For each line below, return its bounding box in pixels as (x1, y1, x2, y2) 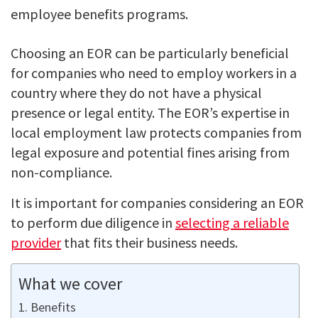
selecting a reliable (175, 213, 289, 231)
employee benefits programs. (11, 4, 188, 23)
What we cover (18, 272, 122, 295)
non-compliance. (11, 163, 112, 181)
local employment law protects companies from (11, 123, 302, 141)
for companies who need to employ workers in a (11, 63, 297, 82)
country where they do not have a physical (11, 83, 262, 102)
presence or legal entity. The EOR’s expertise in (11, 103, 290, 121)
